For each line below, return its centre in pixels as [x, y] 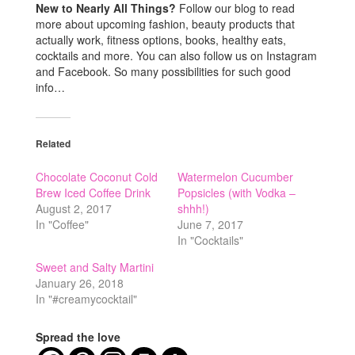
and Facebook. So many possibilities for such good [163, 71]
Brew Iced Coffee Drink [93, 193]
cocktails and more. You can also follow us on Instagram [176, 55]
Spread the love [78, 337]
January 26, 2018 [80, 283]
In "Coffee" [62, 224]
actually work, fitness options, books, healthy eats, [161, 40]
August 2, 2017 [74, 208]
